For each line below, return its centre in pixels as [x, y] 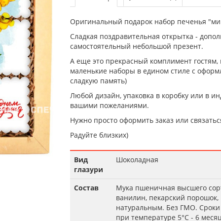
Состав [86, 188]
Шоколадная [137, 160]
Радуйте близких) [99, 135]
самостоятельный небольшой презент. [136, 46]
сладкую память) [98, 81]
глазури [88, 169]
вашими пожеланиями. [109, 105]
